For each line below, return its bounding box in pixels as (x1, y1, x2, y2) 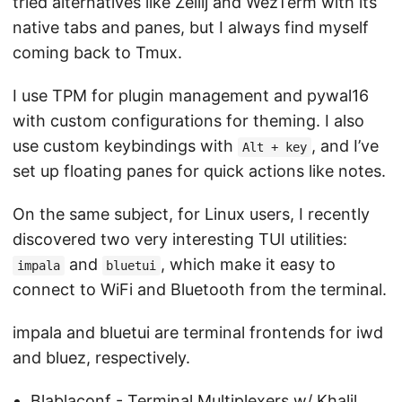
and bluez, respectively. (13, 347, 190, 367)
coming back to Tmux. (13, 42, 182, 62)
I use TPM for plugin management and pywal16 (13, 85, 369, 105)
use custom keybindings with (13, 135, 238, 155)
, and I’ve (310, 135, 379, 155)
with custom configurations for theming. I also (13, 110, 364, 130)
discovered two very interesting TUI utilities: (13, 229, 347, 249)
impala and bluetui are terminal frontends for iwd (13, 322, 383, 342)
